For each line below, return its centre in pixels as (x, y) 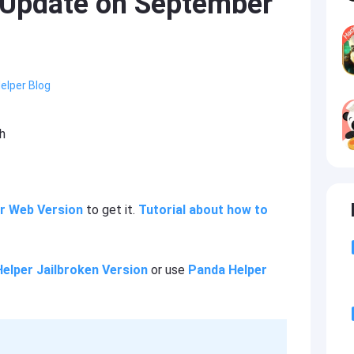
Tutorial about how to (203, 210)
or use (168, 270)
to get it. (111, 210)
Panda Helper (228, 270)
